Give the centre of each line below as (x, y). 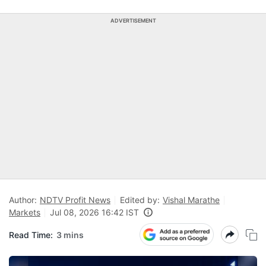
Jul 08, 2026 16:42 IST (94, 212)
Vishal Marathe (191, 200)
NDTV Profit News (75, 200)
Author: (23, 200)
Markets (25, 212)
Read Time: (31, 235)
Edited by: (140, 200)
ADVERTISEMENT (133, 20)
